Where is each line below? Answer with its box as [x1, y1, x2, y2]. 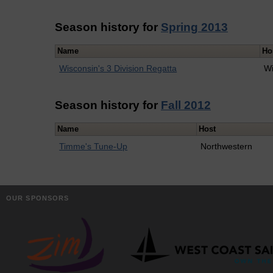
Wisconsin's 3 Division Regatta [59, 63, 177, 74]
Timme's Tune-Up [59, 141, 128, 152]
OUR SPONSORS [6, 194, 69, 202]
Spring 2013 [161, 20, 228, 34]
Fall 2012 [161, 98, 211, 112]
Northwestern [200, 141, 253, 152]
